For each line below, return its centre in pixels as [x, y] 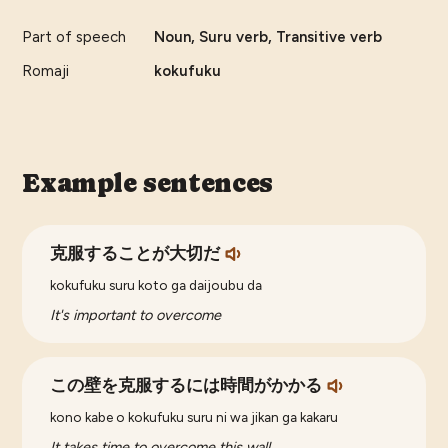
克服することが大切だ [135, 254]
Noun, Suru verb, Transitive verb [268, 37]
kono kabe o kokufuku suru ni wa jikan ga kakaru [194, 417]
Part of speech [74, 37]
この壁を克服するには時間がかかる [186, 386]
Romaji [46, 71]
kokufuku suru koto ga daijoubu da [156, 285]
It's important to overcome [136, 315]
